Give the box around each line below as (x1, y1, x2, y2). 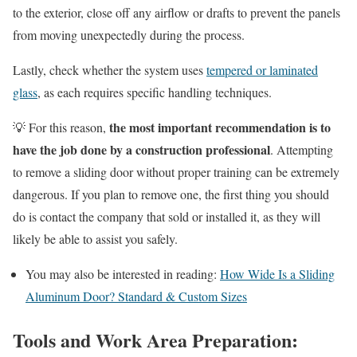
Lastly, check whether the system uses (13, 61, 206, 78)
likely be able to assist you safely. (13, 229, 178, 247)
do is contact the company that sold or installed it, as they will (13, 207, 320, 225)
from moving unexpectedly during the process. (13, 25, 245, 43)
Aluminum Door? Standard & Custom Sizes (25, 287, 247, 304)
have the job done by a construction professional (13, 139, 270, 159)
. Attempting (270, 140, 333, 158)
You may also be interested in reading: (25, 265, 220, 282)
